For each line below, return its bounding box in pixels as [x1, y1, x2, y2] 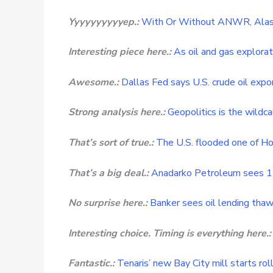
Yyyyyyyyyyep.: [68, 15, 139, 29]
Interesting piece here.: [68, 45, 171, 59]
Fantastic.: [68, 257, 115, 271]
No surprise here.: [68, 196, 147, 210]
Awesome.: [68, 75, 119, 89]
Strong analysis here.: [68, 105, 165, 119]
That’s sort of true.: [68, 135, 154, 149]
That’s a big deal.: [68, 166, 149, 180]
